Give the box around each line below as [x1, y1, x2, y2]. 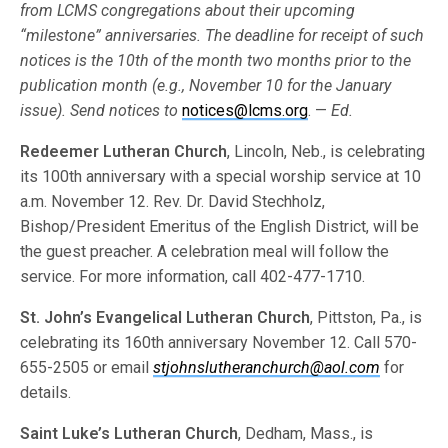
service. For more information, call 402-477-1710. [20, 267, 366, 286]
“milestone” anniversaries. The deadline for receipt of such [20, 26, 425, 45]
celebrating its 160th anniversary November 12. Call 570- [20, 333, 418, 352]
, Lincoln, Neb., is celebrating [227, 142, 426, 161]
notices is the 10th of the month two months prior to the [20, 51, 412, 70]
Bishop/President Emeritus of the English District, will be [20, 217, 420, 236]
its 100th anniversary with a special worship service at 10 [20, 167, 422, 186]
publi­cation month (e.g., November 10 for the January [20, 76, 392, 95]
